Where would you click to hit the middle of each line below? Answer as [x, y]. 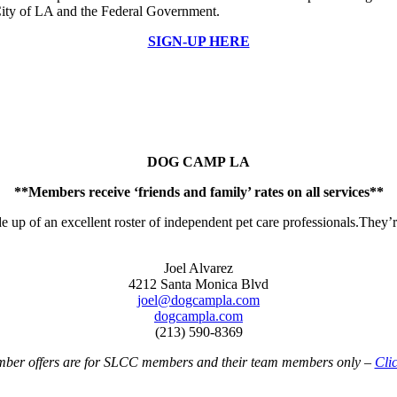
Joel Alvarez [198, 269]
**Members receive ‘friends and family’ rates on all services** [198, 192]
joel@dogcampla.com [198, 300]
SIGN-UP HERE [198, 42]
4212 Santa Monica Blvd [198, 284]
